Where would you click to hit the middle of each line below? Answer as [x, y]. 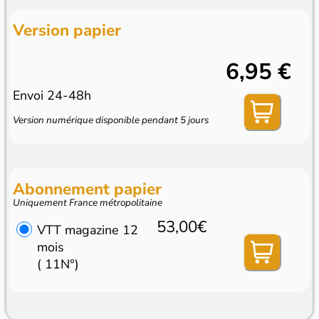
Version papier [67, 30]
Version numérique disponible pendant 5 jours [111, 120]
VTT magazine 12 [87, 230]
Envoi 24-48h [52, 96]
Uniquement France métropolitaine [88, 202]
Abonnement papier [88, 189]
